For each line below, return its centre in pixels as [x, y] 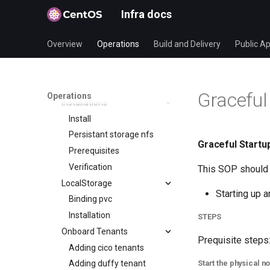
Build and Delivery [187, 44]
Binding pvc [90, 199]
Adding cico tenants [106, 247]
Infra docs [147, 14]
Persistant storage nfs [111, 135]
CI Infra [61, 70]
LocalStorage [87, 183]
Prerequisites [94, 151]
